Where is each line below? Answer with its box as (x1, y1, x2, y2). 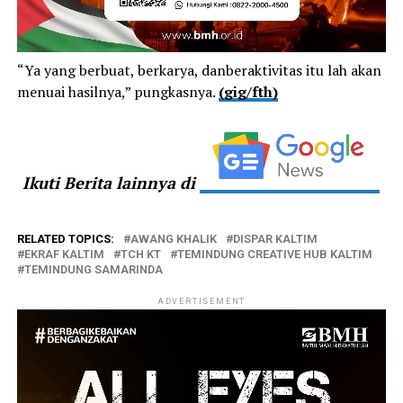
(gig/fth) (218, 81, 278, 102)
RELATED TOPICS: (16, 231, 114, 246)
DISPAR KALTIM (232, 231, 318, 246)
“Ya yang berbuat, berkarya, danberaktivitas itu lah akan (16, 59, 381, 80)
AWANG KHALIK (130, 231, 217, 246)
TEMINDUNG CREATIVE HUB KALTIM (176, 246, 372, 261)
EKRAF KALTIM (23, 246, 104, 261)
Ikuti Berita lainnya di (22, 171, 201, 193)
